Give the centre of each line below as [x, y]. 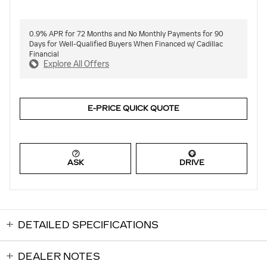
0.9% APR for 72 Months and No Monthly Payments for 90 [126, 34]
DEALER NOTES [59, 256]
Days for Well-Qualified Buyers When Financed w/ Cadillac [126, 44]
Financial [44, 54]
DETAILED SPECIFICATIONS [88, 225]
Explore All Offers [76, 64]
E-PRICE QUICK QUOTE [133, 108]
